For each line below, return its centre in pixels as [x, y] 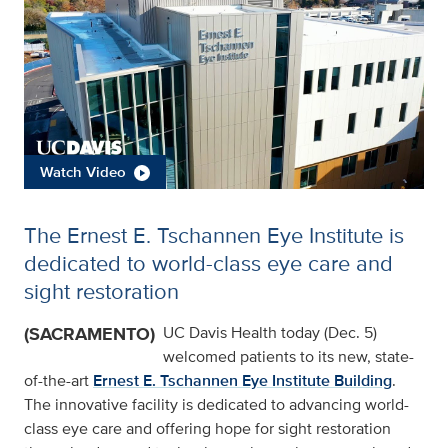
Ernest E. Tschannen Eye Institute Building [242, 381]
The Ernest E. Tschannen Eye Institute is [214, 235]
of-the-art [58, 381]
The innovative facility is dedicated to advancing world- [216, 405]
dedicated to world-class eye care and [208, 263]
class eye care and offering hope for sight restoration [207, 429]
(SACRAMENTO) [89, 334]
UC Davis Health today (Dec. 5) [270, 333]
